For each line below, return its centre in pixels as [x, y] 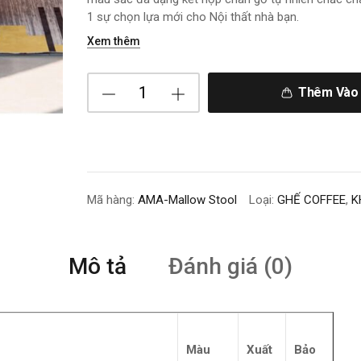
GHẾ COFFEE [311, 200]
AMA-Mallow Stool [187, 200]
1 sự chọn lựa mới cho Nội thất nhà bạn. [193, 17]
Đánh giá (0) [230, 266]
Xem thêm [113, 41]
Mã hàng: [112, 200]
